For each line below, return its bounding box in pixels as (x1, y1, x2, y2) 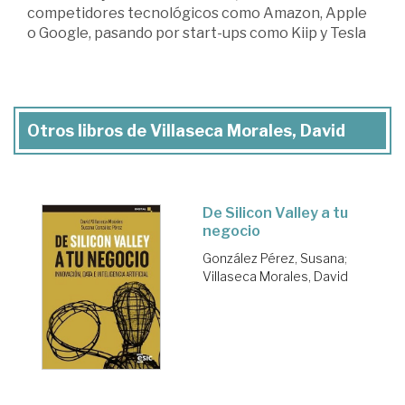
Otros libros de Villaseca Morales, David (27, 120, 345, 140)
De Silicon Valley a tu (202, 203, 348, 221)
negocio (202, 221, 260, 240)
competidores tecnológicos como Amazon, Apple (27, 4, 367, 22)
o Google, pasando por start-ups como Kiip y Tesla (27, 24, 366, 42)
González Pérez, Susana (202, 250, 344, 266)
